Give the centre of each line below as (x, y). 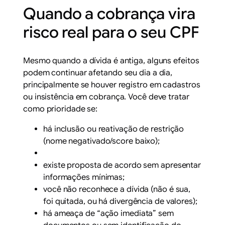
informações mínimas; (84, 178)
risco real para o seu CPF (111, 33)
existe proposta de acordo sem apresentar (122, 165)
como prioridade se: (61, 109)
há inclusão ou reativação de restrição (114, 129)
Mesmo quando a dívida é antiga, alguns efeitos (111, 61)
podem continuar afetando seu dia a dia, (98, 73)
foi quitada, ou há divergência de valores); (120, 202)
